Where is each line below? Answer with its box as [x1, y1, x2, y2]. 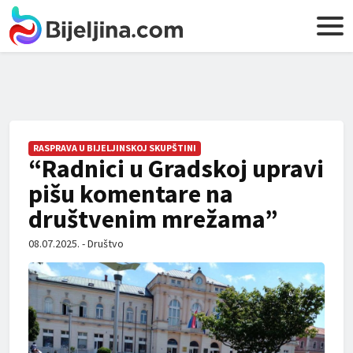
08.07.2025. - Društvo [28, 236, 124, 251]
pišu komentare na [28, 178, 233, 210]
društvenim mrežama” [28, 203, 278, 235]
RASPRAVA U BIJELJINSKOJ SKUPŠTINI [33, 142, 196, 154]
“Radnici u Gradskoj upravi [28, 153, 324, 184]
